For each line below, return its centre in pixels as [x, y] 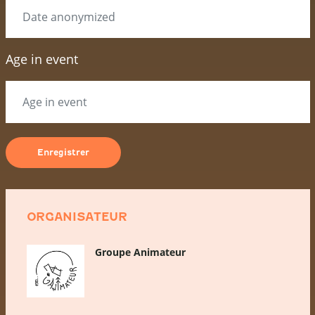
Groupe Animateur [140, 252]
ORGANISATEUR [77, 217]
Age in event [41, 59]
